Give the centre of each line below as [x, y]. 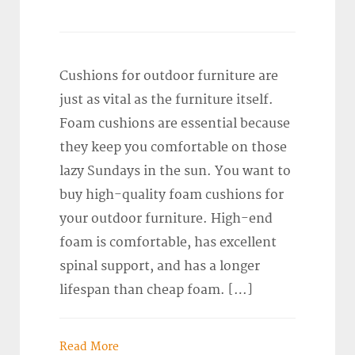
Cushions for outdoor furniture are [169, 76]
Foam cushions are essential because [175, 123]
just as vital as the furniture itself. [166, 99]
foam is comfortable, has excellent [168, 242]
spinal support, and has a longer [160, 266]
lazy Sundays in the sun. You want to [175, 171]
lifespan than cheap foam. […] [156, 290]
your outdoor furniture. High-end [166, 218]
